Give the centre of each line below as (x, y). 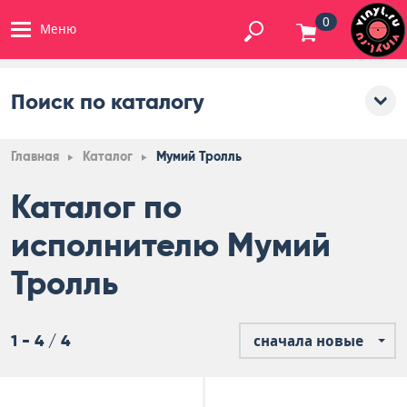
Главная (35, 157)
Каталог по (96, 207)
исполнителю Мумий (171, 245)
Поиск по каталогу (108, 101)
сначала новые (308, 341)
